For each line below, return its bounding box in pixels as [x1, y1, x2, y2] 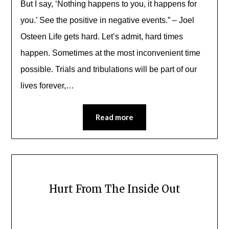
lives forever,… [20, 81, 74, 90]
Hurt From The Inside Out [49, 182, 180, 196]
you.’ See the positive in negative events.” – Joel [20, 16, 194, 25]
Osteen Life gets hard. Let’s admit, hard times [20, 32, 183, 41]
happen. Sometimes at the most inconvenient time [20, 49, 200, 58]
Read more [96, 112, 133, 122]
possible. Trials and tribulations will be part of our [20, 65, 197, 74]
